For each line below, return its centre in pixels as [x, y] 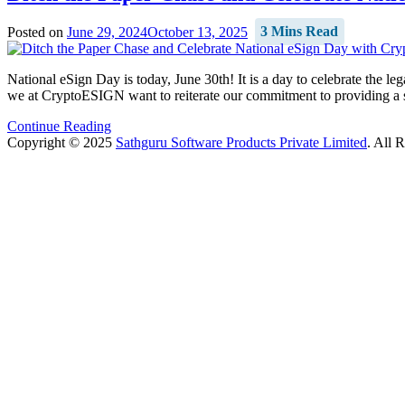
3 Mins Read [300, 32]
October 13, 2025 [198, 32]
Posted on [37, 32]
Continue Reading [59, 126]
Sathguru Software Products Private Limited [241, 142]
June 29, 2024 [107, 32]
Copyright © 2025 [61, 142]
